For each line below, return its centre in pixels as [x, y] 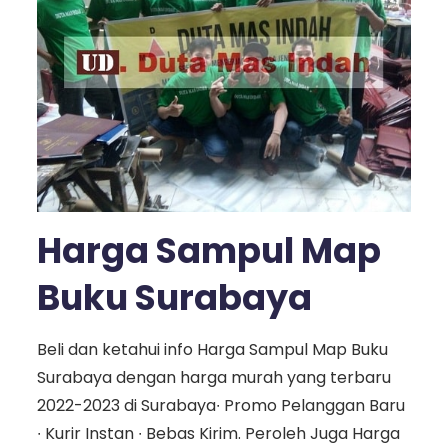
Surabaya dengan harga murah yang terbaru [213, 378]
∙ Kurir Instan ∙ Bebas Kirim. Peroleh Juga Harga [218, 434]
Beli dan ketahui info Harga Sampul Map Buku [212, 350]
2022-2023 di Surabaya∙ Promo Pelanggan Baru [220, 406]
